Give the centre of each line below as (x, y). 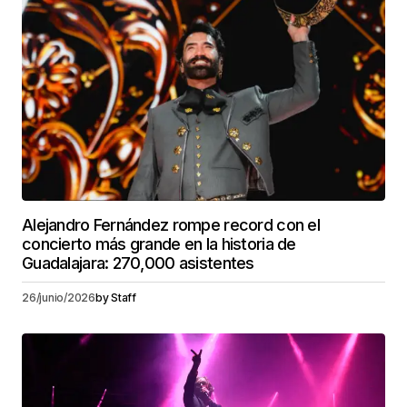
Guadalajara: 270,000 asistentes (138, 263)
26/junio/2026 (59, 297)
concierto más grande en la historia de (159, 243)
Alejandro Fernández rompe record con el (171, 224)
